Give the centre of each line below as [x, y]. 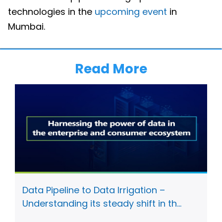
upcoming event [131, 11]
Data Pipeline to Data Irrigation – [94, 190]
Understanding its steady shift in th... [102, 203]
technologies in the [51, 11]
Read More [111, 69]
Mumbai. [27, 26]
